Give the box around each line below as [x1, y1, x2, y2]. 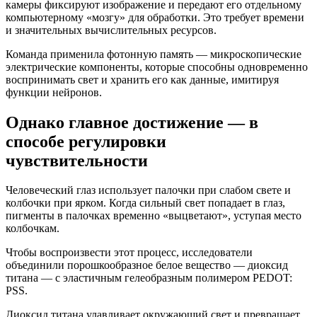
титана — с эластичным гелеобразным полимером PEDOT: [6, 272, 292, 284]
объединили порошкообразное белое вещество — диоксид [6, 259, 288, 272]
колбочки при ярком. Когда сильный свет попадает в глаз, [6, 197, 285, 209]
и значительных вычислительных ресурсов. [6, 23, 217, 36]
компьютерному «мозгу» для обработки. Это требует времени [6, 11, 304, 23]
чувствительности [6, 151, 148, 170]
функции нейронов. [6, 86, 102, 98]
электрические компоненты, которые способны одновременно [6, 60, 308, 73]
